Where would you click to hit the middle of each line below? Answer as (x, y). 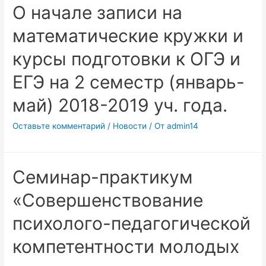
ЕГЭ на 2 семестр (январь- (129, 82)
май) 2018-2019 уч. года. (120, 105)
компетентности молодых (126, 246)
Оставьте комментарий (59, 126)
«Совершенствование (108, 200)
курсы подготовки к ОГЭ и (127, 58)
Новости (130, 126)
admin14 (183, 126)
